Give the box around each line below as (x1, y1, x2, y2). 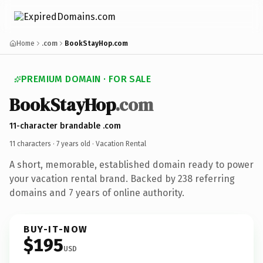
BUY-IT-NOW (23, 223, 88, 235)
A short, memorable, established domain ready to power (9, 159, 254, 170)
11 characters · (9, 139, 56, 148)
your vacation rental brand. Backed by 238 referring (9, 173, 235, 184)
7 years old (56, 139, 90, 148)
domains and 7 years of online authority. (9, 187, 184, 198)
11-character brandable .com (9, 120, 121, 131)
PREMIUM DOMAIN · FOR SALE (21, 73, 151, 85)
